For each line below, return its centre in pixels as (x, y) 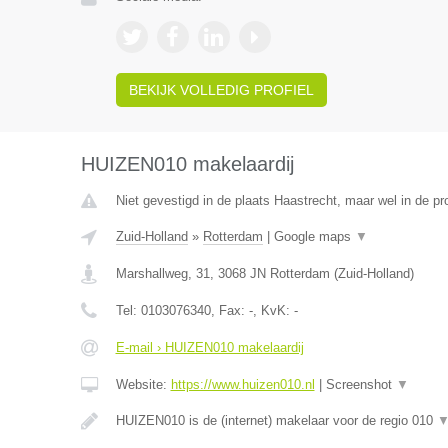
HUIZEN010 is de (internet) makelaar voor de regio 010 (276, 420)
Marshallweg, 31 (162, 273)
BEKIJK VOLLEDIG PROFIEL (221, 90)
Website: (143, 384)
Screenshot (360, 384)
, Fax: (229, 310)
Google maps (314, 236)
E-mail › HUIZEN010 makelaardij (209, 347)
